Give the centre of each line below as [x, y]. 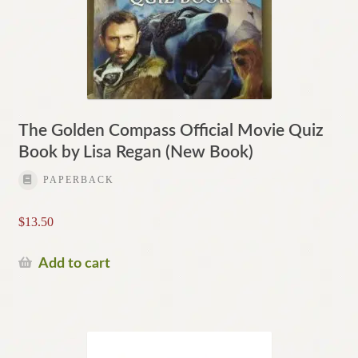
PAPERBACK [78, 180]
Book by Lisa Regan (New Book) [135, 153]
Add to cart [74, 263]
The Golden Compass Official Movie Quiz [171, 131]
